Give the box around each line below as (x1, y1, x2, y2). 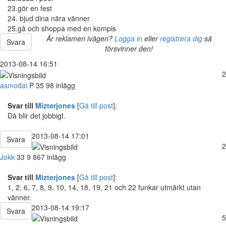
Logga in (114, 33, 142, 44)
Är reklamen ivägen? (46, 33, 115, 44)
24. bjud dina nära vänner (8, 13, 90, 24)
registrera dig (159, 33, 202, 44)
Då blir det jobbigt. (8, 110, 66, 121)
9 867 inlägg (27, 151, 66, 162)
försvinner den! (105, 43, 153, 54)
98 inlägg (46, 80, 75, 90)
